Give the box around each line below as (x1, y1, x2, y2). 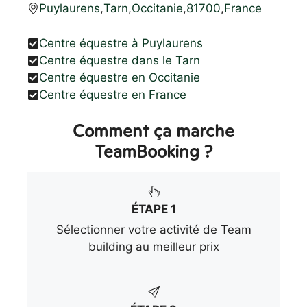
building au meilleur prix (88, 239, 219, 254)
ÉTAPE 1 (131, 201, 176, 216)
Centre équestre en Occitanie (39, 70, 200, 84)
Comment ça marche (73, 119, 234, 143)
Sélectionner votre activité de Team (56, 222, 251, 236)
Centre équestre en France (39, 87, 186, 101)
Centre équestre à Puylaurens (39, 36, 203, 50)
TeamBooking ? (95, 139, 212, 163)
